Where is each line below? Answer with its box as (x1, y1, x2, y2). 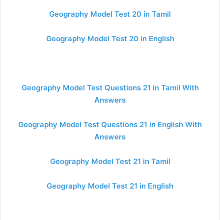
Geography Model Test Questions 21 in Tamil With (21, 83, 199, 92)
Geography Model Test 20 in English (46, 34, 174, 43)
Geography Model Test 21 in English (47, 181, 173, 191)
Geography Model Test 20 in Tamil (49, 9, 171, 19)
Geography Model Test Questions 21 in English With (18, 120, 202, 129)
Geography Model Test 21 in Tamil (50, 157, 170, 166)
